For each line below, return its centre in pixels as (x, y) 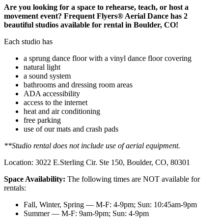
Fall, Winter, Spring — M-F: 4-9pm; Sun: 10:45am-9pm (110, 204)
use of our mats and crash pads (71, 129)
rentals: (15, 188)
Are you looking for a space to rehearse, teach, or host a (96, 7)
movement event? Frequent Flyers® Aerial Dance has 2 (96, 16)
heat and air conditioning (62, 111)
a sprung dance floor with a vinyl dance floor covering (108, 58)
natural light (42, 67)
